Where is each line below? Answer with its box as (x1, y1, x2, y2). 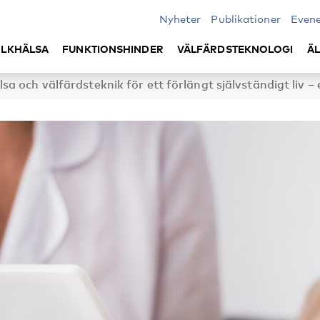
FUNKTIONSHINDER (62, 43, 164, 55)
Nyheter (159, 12, 201, 25)
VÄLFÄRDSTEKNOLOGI (176, 43, 294, 55)
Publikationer (211, 12, 281, 25)
